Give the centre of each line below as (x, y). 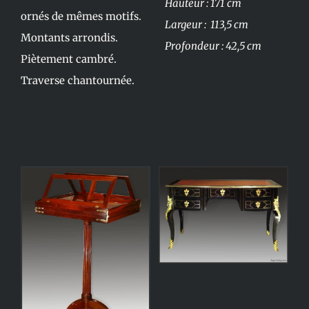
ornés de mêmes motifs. (81, 16)
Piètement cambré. (68, 59)
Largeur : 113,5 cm (207, 24)
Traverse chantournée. (77, 80)
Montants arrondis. (69, 38)
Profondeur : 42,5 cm (213, 46)
